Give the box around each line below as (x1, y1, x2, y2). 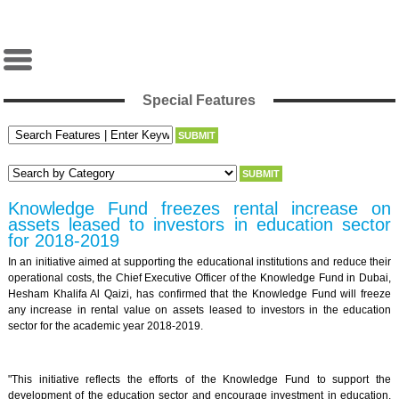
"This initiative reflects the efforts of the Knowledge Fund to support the (7, 373, 392, 387)
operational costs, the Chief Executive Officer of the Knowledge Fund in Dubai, (7, 272, 392, 285)
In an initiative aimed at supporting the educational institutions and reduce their (7, 256, 392, 269)
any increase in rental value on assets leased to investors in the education (7, 304, 392, 317)
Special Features (142, 92, 256, 108)
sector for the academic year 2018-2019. (7, 320, 203, 333)
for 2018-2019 (7, 231, 119, 251)
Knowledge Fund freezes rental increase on (7, 199, 392, 219)
